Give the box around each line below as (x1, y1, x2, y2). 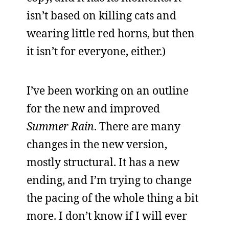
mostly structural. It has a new (27, 155, 179, 169)
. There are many (94, 119, 180, 133)
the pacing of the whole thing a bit (27, 191, 198, 205)
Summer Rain (27, 119, 94, 133)
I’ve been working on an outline (27, 83, 189, 98)
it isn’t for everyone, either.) (27, 44, 166, 58)
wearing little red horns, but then (27, 26, 195, 40)
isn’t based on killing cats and (27, 8, 176, 22)
